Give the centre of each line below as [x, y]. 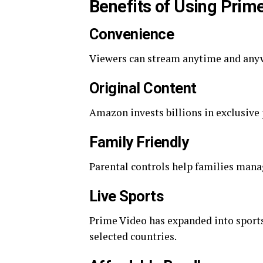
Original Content [143, 88]
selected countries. [133, 236]
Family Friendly [139, 142]
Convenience [132, 34]
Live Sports [127, 196]
